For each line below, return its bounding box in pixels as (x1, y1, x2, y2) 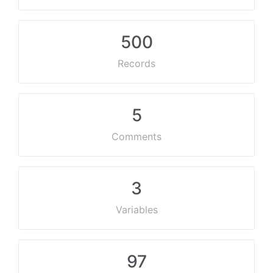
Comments (112, 130, 161, 143)
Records (118, 57, 155, 69)
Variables (115, 204, 158, 216)
